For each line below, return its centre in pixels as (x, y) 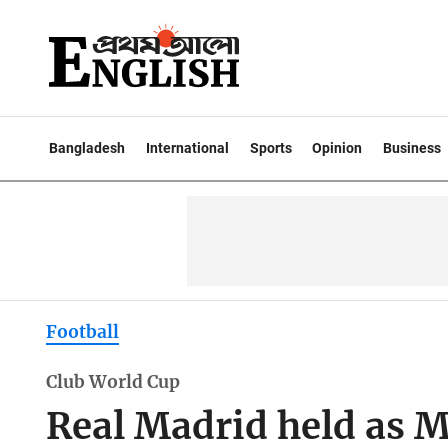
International (187, 148)
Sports (270, 148)
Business (412, 148)
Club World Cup (112, 382)
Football (82, 332)
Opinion (337, 148)
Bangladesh (87, 148)
